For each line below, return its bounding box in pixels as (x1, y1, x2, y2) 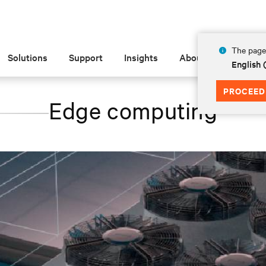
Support (69, 50, 103, 64)
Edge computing (48, 96, 218, 125)
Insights (124, 50, 159, 64)
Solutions (8, 50, 48, 64)
